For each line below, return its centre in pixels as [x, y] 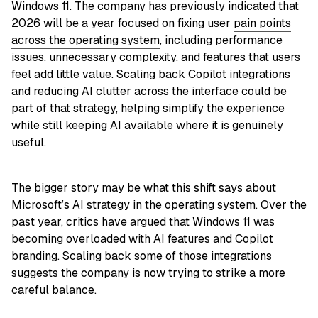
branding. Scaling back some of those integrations [142, 256]
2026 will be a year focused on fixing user [122, 23]
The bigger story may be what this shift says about [144, 187]
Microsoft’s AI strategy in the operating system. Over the [159, 204]
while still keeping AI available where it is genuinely [147, 125]
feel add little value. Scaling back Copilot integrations [151, 74]
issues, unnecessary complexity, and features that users [156, 57]
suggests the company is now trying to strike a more [148, 273]
